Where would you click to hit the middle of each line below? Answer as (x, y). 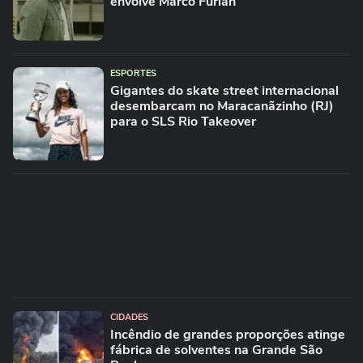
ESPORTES (133, 73)
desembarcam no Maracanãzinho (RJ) (222, 106)
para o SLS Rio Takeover (183, 122)
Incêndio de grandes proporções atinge (228, 335)
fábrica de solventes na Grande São (216, 350)
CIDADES (129, 317)
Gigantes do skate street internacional (224, 91)
